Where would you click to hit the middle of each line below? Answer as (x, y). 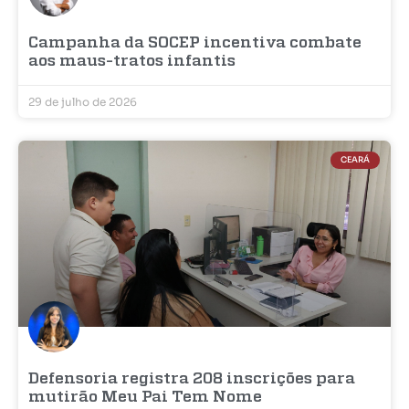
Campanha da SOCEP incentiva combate (195, 43)
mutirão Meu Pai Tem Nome (145, 397)
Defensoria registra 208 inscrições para (192, 379)
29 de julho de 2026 (83, 101)
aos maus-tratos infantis (132, 61)
